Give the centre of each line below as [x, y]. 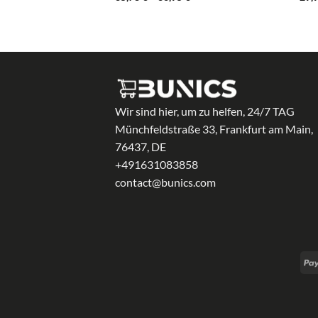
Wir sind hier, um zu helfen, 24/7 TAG [205, 111]
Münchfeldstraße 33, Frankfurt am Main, [214, 128]
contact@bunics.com [165, 182]
